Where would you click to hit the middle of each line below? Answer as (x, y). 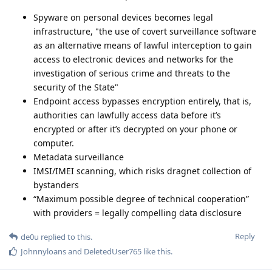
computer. (54, 143)
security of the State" (76, 87)
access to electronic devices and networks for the (133, 59)
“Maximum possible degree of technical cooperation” (141, 199)
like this (156, 251)
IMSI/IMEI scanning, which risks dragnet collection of (142, 171)
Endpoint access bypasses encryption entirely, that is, (142, 101)
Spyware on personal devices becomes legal (123, 17)
